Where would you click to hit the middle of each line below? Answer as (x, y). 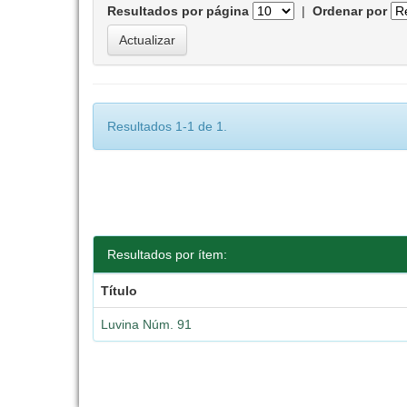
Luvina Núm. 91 (147, 324)
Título (119, 291)
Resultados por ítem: (167, 254)
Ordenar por (350, 11)
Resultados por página (178, 11)
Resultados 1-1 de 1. (167, 126)
